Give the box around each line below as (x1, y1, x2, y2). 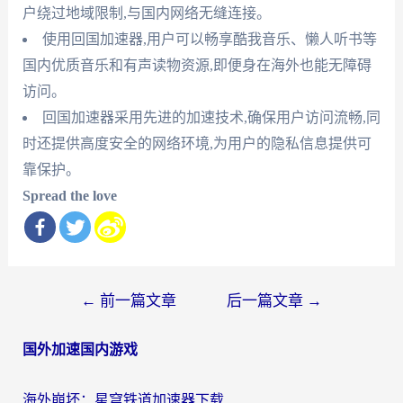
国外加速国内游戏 (22, 342, 138, 358)
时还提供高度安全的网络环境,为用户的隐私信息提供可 (22, 136, 372, 152)
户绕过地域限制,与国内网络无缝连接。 (22, 5, 271, 22)
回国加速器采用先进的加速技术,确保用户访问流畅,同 (41, 110, 381, 126)
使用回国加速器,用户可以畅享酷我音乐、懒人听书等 (41, 31, 377, 48)
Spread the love (22, 188, 117, 204)
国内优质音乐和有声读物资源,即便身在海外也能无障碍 (22, 58, 372, 74)
